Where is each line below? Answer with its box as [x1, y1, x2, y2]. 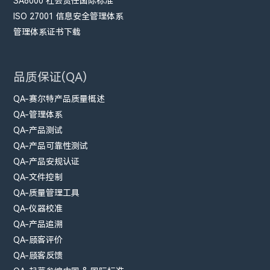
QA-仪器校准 [13, 203, 63, 213]
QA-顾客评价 [13, 234, 63, 245]
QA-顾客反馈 [13, 250, 63, 260]
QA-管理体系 [13, 109, 63, 119]
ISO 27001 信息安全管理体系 [13, 11, 124, 21]
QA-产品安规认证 [13, 156, 80, 166]
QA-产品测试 [13, 125, 63, 135]
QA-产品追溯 [13, 219, 63, 229]
